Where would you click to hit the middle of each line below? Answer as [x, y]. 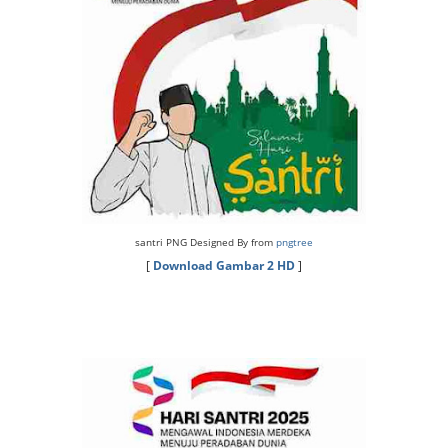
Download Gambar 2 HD [224, 265]
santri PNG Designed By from [205, 242]
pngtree [294, 242]
